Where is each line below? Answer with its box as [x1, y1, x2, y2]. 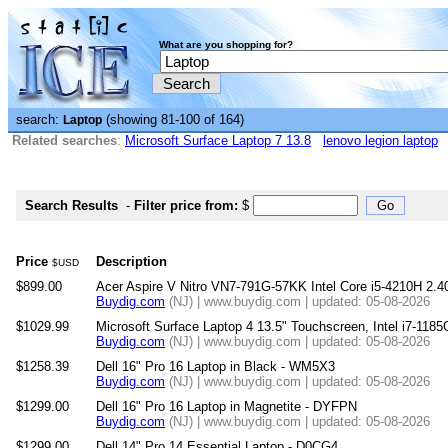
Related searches [12, 133, 117, 148]
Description [96, 254, 167, 269]
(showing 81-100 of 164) [102, 112, 244, 127]
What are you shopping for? [159, 39, 293, 50]
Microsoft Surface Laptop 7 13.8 [125, 133, 311, 148]
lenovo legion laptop [323, 133, 438, 148]
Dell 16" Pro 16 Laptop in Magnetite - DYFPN [96, 399, 357, 414]
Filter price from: [134, 198, 238, 213]
